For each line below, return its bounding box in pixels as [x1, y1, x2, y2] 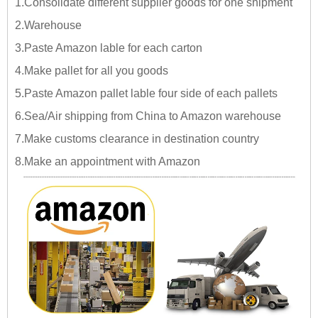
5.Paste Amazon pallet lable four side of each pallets [15, 87, 278, 100]
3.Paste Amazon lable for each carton [15, 42, 202, 55]
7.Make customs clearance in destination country [15, 133, 259, 146]
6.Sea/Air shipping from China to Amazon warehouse [15, 110, 281, 123]
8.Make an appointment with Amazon [15, 155, 203, 168]
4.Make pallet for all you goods [15, 65, 168, 77]
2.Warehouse [15, 19, 82, 32]
